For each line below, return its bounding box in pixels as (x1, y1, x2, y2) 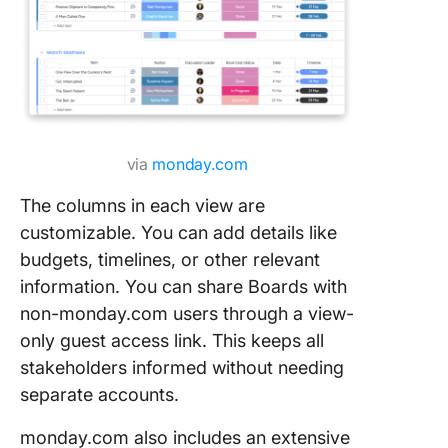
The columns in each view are (20, 195, 265, 216)
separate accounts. (20, 384, 184, 405)
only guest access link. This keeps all (20, 330, 324, 351)
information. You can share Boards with (20, 276, 347, 297)
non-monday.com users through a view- (20, 303, 354, 324)
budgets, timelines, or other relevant (20, 249, 320, 270)
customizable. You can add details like (20, 222, 337, 243)
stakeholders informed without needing (20, 357, 344, 378)
